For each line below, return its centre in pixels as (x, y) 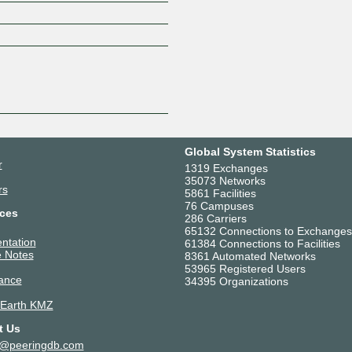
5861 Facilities (220, 193)
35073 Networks (225, 180)
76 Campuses (219, 205)
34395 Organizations (236, 281)
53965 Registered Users (245, 268)
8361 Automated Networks (250, 256)
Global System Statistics (250, 151)
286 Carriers (215, 218)
